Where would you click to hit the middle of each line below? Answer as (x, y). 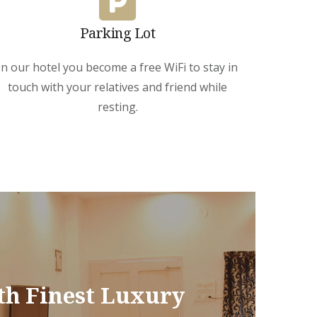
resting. (117, 106)
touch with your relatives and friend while (117, 87)
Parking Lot (117, 33)
